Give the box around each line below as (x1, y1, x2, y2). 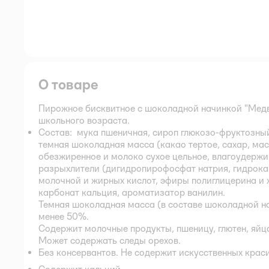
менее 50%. (38, 210, 89, 222)
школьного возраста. (38, 114, 130, 126)
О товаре (38, 75, 98, 93)
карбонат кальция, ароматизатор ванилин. (38, 186, 225, 198)
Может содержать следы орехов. (38, 234, 181, 246)
